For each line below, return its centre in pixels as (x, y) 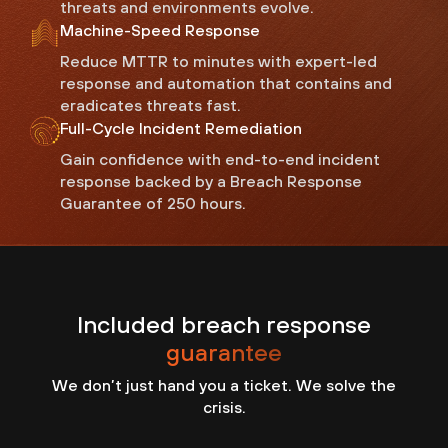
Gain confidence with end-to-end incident (220, 159)
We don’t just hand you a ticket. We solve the (224, 385)
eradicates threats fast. (150, 105)
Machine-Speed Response (160, 30)
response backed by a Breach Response (211, 181)
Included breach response (224, 324)
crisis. (224, 407)
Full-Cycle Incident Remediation (181, 128)
